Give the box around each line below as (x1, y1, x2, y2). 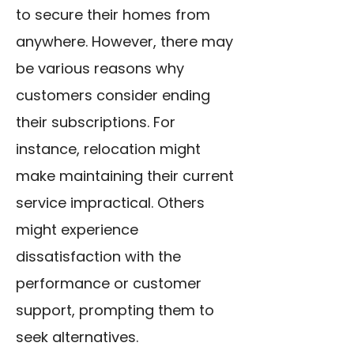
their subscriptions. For (16, 112, 175, 132)
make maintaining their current (16, 166, 234, 186)
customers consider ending (16, 85, 210, 105)
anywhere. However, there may (16, 32, 233, 51)
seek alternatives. (16, 327, 138, 347)
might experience (16, 220, 138, 239)
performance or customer (16, 273, 201, 293)
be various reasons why (16, 58, 184, 78)
